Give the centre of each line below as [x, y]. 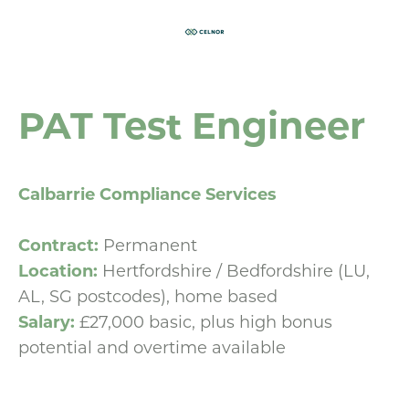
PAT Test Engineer [192, 124]
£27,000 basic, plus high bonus [206, 321]
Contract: [61, 245]
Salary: [49, 321]
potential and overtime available [152, 347]
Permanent [150, 245]
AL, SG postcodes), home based [148, 296]
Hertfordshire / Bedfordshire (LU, [236, 270]
